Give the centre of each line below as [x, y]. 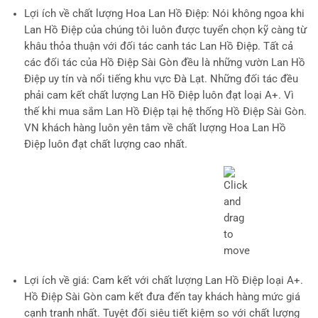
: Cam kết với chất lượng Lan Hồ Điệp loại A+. [194, 280]
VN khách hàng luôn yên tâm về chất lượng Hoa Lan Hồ [155, 128]
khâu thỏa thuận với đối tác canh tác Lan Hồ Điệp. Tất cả [158, 47]
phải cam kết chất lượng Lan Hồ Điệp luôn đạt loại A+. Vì [159, 96]
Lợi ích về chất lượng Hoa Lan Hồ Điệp [115, 14]
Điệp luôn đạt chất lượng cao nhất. [105, 145]
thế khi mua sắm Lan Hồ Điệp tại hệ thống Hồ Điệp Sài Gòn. [165, 112]
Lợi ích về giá [55, 280]
